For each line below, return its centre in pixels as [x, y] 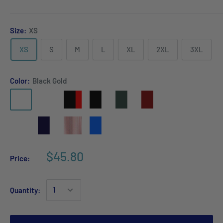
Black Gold [50, 80]
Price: [20, 158]
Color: [21, 80]
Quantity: [25, 190]
